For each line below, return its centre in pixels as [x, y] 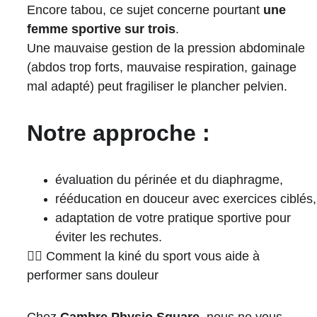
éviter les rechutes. [108, 237]
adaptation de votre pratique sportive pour [174, 218]
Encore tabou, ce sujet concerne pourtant [145, 10]
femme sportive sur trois [101, 29]
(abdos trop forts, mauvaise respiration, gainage [163, 67]
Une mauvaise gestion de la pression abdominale [167, 48]
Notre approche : [118, 133]
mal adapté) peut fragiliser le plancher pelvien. [157, 86]
